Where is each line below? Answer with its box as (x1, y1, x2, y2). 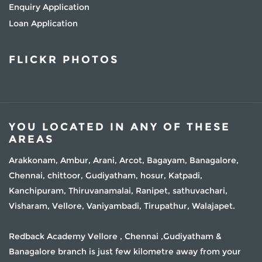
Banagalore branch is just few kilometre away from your (9, 246, 241, 257)
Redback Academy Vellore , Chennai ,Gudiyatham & (9, 230, 222, 242)
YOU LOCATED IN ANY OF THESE (9, 120, 230, 133)
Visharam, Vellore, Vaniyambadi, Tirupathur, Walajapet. (9, 200, 235, 211)
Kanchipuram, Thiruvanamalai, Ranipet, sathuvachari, (9, 185, 227, 196)
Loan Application (9, 18, 78, 29)
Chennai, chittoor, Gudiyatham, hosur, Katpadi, (9, 170, 202, 181)
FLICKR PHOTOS (9, 53, 119, 66)
